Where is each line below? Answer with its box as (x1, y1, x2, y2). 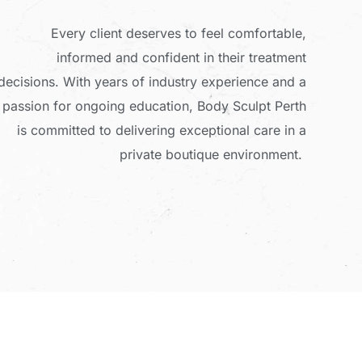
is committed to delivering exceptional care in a (17, 122, 307, 139)
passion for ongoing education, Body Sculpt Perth (2, 98, 307, 115)
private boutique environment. (120, 146, 307, 163)
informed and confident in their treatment (57, 49, 307, 66)
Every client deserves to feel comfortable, (51, 25, 307, 42)
